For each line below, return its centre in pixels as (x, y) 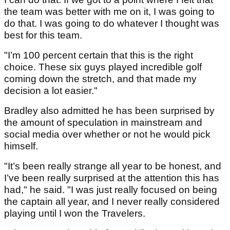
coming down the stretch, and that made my (100, 79)
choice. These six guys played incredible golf (103, 67)
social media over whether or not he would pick (107, 134)
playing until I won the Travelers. (75, 213)
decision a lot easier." (51, 90)
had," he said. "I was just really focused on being (111, 189)
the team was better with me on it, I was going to (109, 11)
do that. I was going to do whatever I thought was (112, 23)
